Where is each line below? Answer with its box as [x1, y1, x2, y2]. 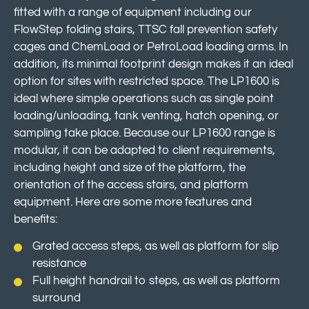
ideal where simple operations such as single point [14, 92, 274, 105]
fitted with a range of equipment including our [14, 6, 252, 19]
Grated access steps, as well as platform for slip [32, 239, 280, 252]
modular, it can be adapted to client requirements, [14, 143, 275, 157]
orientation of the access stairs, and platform [14, 178, 248, 191]
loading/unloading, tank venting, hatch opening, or [14, 109, 279, 122]
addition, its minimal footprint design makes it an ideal [14, 57, 293, 70]
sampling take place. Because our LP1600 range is [14, 126, 275, 139]
